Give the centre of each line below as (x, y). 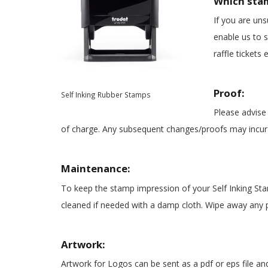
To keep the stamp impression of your (137, 188)
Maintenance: (96, 169)
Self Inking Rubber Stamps (106, 94)
